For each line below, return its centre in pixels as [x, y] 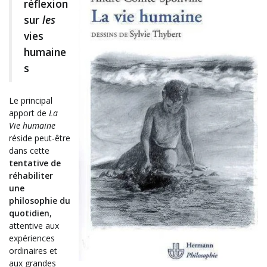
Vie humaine [32, 126]
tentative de [35, 163]
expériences [32, 238]
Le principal [31, 101]
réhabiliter [31, 176]
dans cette [29, 151]
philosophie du [40, 201]
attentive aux [34, 226]
